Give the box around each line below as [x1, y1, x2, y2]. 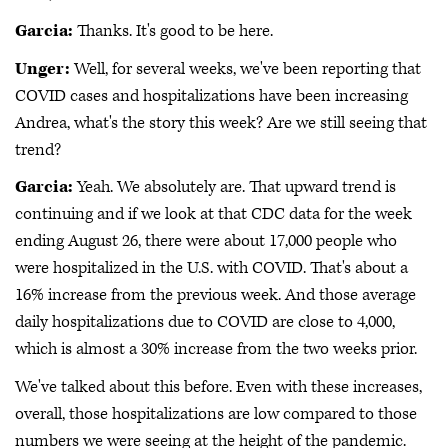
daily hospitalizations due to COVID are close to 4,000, [15, 311, 395, 333]
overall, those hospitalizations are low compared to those [15, 402, 417, 425]
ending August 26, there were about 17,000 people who [15, 230, 397, 252]
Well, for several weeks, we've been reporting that [70, 57, 421, 80]
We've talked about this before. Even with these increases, [15, 375, 422, 398]
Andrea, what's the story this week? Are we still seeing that [15, 111, 427, 134]
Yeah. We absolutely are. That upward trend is [73, 176, 396, 198]
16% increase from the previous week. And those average [15, 284, 416, 306]
